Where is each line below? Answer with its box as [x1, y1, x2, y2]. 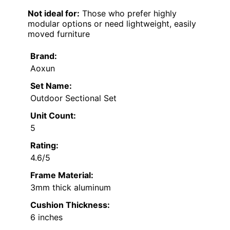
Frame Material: [30, 169, 93, 180]
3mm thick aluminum [30, 182, 111, 193]
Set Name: [30, 80, 72, 91]
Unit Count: [30, 110, 76, 121]
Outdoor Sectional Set [30, 92, 117, 103]
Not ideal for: [28, 8, 80, 18]
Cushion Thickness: [30, 199, 110, 210]
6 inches [30, 212, 63, 222]
